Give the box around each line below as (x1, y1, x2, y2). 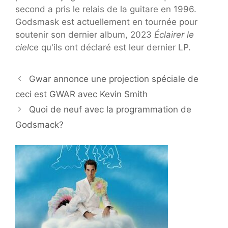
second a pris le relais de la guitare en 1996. (15, 4, 196, 14)
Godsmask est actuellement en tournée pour (15, 16, 197, 27)
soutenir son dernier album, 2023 (15, 29, 154, 40)
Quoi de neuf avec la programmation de (29, 104, 192, 115)
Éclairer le (154, 29, 194, 40)
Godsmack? (15, 119, 64, 130)
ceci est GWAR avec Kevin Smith (15, 89, 148, 99)
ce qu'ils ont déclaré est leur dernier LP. (29, 42, 191, 52)
